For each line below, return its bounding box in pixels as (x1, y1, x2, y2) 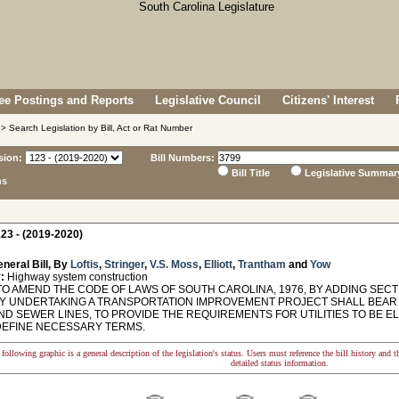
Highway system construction (4, 271, 148, 283)
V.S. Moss (150, 258, 199, 271)
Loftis (70, 258, 99, 271)
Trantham (238, 258, 286, 271)
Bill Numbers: (151, 152, 215, 163)
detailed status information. (231, 358, 329, 368)
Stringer (104, 258, 144, 271)
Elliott (204, 258, 232, 271)
